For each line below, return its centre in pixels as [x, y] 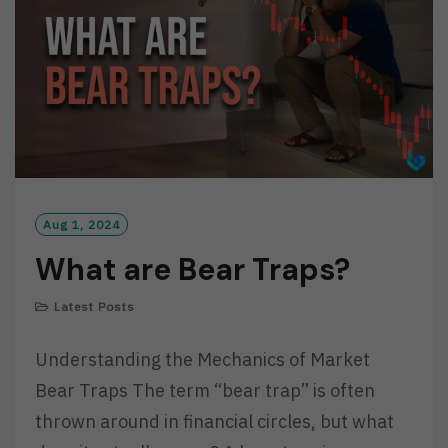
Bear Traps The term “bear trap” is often [205, 391]
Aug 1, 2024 [81, 225]
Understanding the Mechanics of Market [202, 360]
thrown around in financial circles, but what [214, 422]
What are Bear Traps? [192, 270]
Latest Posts [94, 307]
